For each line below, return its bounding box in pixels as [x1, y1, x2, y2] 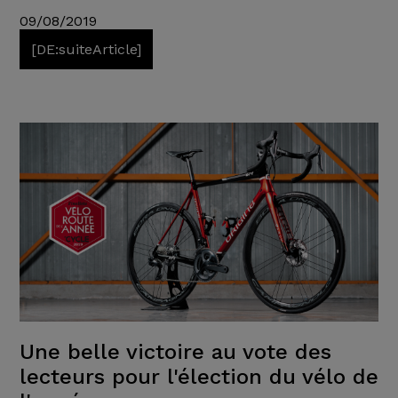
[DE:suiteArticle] [30, 40, 141, 58]
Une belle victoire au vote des [19, 339, 331, 365]
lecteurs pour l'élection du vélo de [19, 364, 378, 390]
